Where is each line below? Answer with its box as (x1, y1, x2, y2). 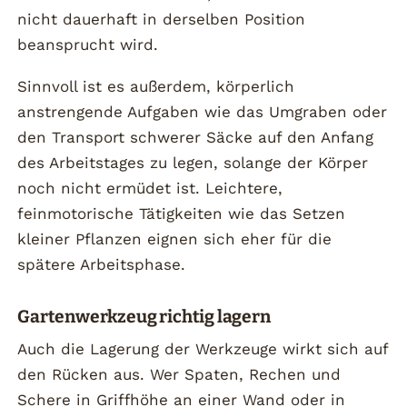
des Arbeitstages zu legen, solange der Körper (17, 153, 369, 172)
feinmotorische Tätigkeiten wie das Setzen (17, 203, 346, 223)
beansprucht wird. (17, 35, 159, 55)
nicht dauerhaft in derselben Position (17, 10, 306, 29)
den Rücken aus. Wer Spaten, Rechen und (17, 365, 342, 384)
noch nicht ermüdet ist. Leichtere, (17, 178, 283, 197)
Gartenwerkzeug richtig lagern (17, 305, 271, 327)
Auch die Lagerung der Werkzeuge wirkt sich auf (17, 340, 389, 359)
